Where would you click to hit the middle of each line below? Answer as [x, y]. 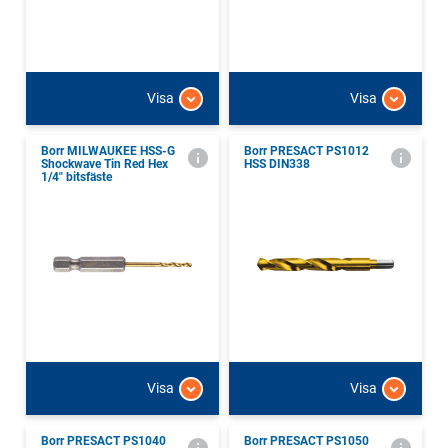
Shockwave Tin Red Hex [104, 163]
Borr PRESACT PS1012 [306, 150]
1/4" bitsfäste [76, 176]
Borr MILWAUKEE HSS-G [108, 150]
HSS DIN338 [277, 163]
